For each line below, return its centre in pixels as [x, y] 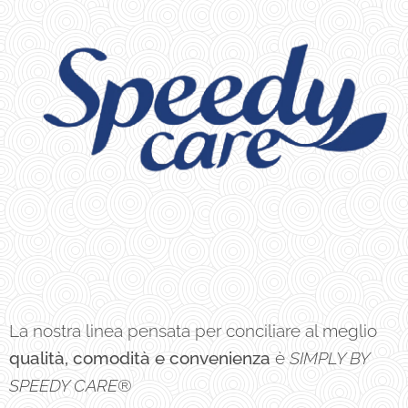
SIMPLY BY [329, 357]
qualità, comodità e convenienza [140, 357]
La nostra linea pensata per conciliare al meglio [193, 330]
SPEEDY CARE [63, 385]
